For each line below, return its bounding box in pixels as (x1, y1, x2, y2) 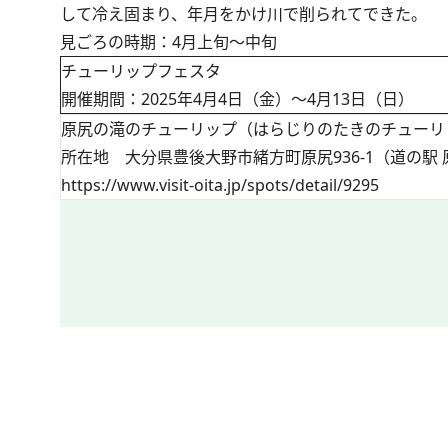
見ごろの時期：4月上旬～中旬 (60, 31, 277, 54)
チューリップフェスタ (61, 60, 221, 83)
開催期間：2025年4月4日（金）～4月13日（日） (61, 88, 414, 111)
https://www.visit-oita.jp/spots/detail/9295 (61, 174, 379, 197)
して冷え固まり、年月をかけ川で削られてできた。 (60, 3, 427, 26)
